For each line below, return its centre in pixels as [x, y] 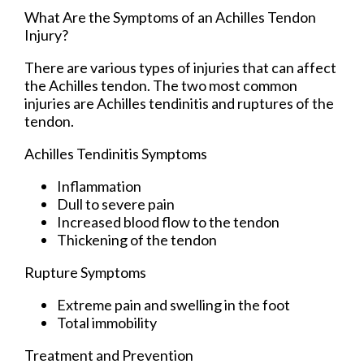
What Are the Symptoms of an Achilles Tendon [170, 17]
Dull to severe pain [116, 204]
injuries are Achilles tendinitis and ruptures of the [179, 103]
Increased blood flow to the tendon [168, 221]
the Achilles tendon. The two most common [161, 85]
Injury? [46, 35]
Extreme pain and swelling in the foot [173, 304]
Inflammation [99, 186]
